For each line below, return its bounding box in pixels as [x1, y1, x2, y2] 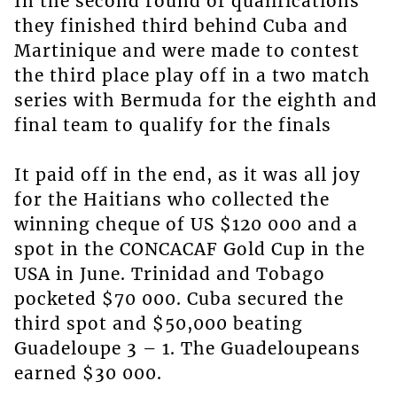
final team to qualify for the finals [13, 113, 331, 136]
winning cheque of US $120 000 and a [13, 213, 358, 235]
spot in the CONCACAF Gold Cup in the [13, 237, 365, 260]
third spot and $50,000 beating [13, 312, 303, 334]
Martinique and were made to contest [13, 39, 360, 61]
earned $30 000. [13, 362, 162, 384]
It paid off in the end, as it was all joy [13, 163, 361, 185]
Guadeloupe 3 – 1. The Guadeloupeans [13, 337, 361, 359]
